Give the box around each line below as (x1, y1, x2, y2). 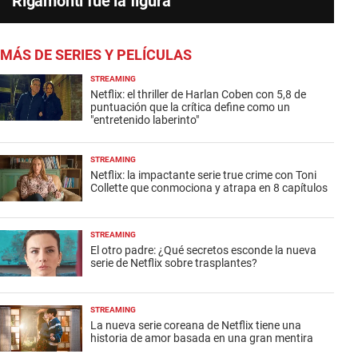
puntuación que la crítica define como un (89, 101, 290, 114)
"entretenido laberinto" (89, 113, 199, 127)
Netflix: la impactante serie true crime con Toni (89, 169, 316, 182)
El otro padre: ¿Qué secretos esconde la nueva (89, 244, 316, 257)
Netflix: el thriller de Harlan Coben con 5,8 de (89, 88, 306, 101)
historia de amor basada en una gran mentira (89, 332, 313, 345)
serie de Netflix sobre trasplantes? (89, 257, 257, 270)
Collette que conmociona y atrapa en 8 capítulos (89, 181, 328, 195)
